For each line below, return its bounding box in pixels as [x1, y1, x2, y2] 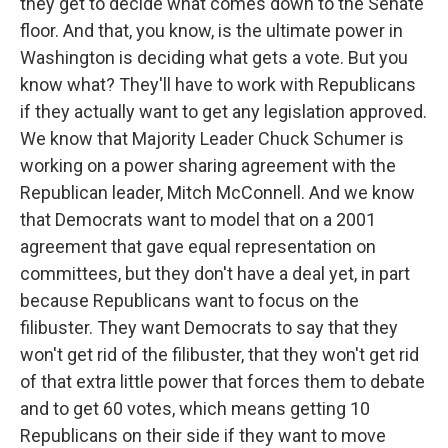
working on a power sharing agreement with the [20, 155, 396, 177]
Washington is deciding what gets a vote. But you [20, 47, 408, 69]
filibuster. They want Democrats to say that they [20, 317, 398, 339]
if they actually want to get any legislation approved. [20, 101, 427, 123]
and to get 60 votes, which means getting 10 [20, 398, 370, 420]
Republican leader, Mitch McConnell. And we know [20, 182, 415, 204]
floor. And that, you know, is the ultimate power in [20, 20, 403, 42]
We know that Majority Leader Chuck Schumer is [20, 128, 404, 150]
